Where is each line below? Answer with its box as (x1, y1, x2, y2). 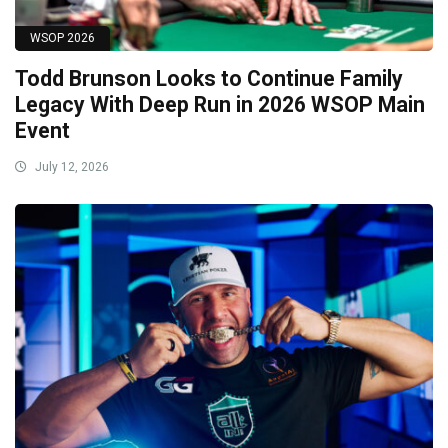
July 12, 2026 (32, 159, 109, 174)
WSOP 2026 (30, 30, 95, 45)
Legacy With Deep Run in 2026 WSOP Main (15, 91, 425, 117)
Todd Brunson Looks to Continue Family (15, 65, 403, 91)
